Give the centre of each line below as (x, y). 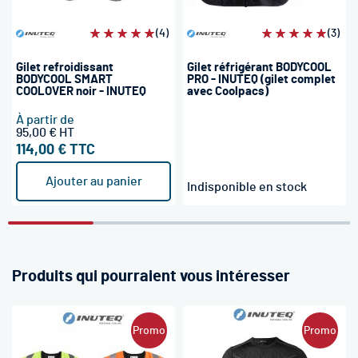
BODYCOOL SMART (64, 80)
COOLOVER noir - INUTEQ (81, 91)
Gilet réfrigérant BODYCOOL (259, 68)
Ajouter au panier (93, 181)
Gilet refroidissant (65, 68)
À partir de (45, 120)
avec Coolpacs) (228, 91)
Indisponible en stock (247, 187)
